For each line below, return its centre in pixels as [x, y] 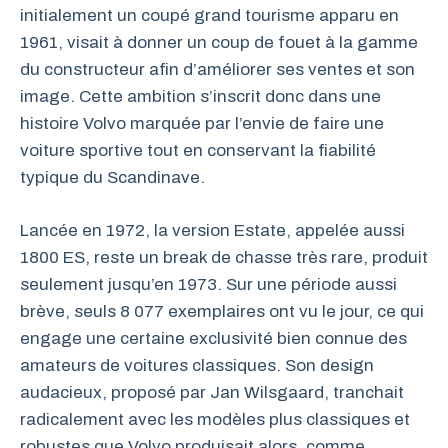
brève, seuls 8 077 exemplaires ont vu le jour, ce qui [222, 311]
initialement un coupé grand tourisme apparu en [209, 15]
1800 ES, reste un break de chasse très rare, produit [224, 257]
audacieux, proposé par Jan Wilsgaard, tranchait [212, 392]
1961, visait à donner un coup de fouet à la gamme [219, 42]
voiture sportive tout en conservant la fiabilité [198, 150]
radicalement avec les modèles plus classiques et [215, 419]
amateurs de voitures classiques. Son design [197, 365]
